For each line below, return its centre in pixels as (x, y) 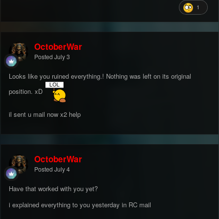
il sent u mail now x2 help (45, 114)
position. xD (27, 91)
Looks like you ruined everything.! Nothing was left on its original (100, 76)
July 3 (62, 56)
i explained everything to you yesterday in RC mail (80, 204)
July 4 (62, 169)
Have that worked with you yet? (53, 188)
